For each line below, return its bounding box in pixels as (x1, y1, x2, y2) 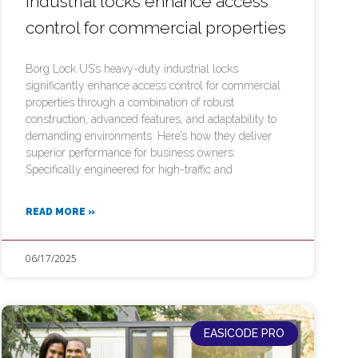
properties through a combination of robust (25, 96, 234, 109)
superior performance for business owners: (25, 146, 236, 160)
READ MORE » (25, 206, 95, 218)
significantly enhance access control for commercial (25, 79, 280, 93)
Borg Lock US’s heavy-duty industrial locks (25, 62, 238, 76)
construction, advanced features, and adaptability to (25, 113, 276, 126)
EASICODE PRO (204, 327, 285, 340)
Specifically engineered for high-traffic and (25, 163, 233, 177)
